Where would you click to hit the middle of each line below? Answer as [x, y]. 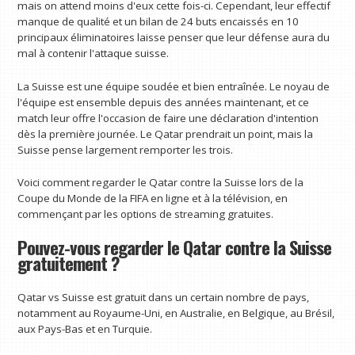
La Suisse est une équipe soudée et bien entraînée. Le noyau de [174, 86]
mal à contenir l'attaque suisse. [94, 53]
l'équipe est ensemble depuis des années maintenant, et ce [164, 102]
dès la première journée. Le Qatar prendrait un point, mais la [166, 134]
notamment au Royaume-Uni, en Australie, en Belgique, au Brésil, [176, 313]
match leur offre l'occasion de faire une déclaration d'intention [168, 118]
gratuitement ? [69, 263]
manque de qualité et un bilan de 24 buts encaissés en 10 [158, 21]
